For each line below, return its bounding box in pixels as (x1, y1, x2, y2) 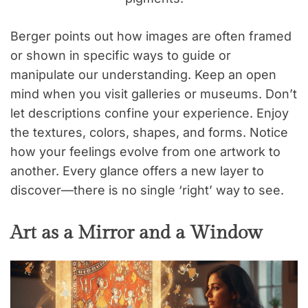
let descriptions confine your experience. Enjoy (10, 105, 289, 120)
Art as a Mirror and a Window (10, 221, 263, 244)
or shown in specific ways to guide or (10, 47, 231, 63)
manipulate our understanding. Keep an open (10, 67, 276, 82)
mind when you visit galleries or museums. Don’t (10, 86, 297, 101)
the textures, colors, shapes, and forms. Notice (10, 124, 288, 140)
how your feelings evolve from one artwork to (10, 144, 280, 159)
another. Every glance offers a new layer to (10, 163, 264, 178)
